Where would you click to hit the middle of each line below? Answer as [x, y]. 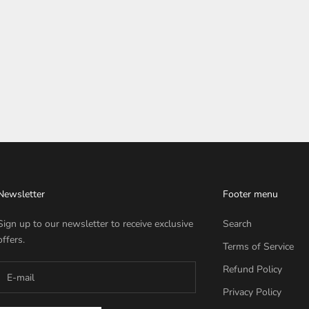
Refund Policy [252, 270]
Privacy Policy [252, 292]
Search [237, 224]
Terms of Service [258, 247]
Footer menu [250, 195]
